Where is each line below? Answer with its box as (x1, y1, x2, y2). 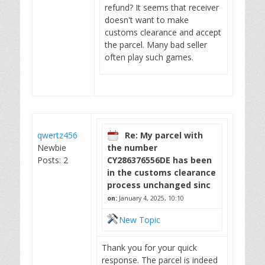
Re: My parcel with (125, 130, 203, 141)
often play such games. (105, 51, 193, 63)
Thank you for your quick (102, 242, 197, 253)
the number (107, 142, 157, 153)
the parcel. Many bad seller (105, 39, 207, 50)
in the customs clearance (107, 167, 216, 178)
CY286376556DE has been (107, 154, 212, 166)
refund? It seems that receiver (105, 2, 219, 13)
